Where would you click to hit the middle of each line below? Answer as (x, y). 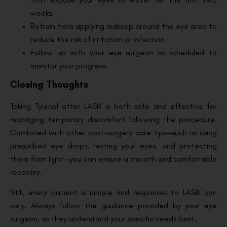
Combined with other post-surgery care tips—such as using (113, 132)
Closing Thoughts (49, 84)
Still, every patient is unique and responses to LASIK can (113, 193)
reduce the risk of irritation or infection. (99, 39)
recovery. (26, 172)
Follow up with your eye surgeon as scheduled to (124, 52)
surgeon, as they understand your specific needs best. (103, 219)
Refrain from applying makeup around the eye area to (124, 26)
